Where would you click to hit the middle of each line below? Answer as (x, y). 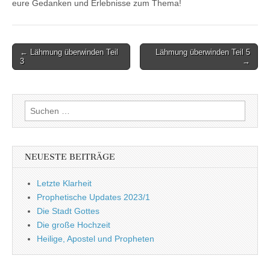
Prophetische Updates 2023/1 (93, 197)
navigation (37, 67)
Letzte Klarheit (64, 183)
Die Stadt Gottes (68, 211)
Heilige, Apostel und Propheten (96, 238)
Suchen (39, 106)
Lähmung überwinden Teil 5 (203, 52)
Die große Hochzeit (74, 224)
